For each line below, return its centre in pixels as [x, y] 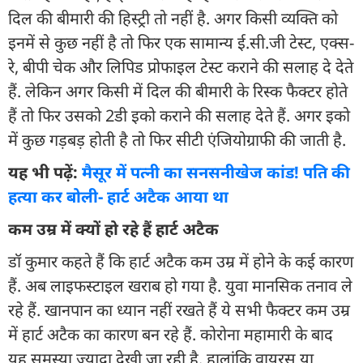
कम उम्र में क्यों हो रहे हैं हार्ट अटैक [113, 228]
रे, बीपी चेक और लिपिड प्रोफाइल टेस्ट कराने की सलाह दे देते [181, 66]
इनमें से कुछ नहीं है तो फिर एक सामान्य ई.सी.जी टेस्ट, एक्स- [181, 42]
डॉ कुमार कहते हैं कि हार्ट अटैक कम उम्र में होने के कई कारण [181, 261]
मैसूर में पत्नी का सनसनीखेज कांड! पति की [216, 172]
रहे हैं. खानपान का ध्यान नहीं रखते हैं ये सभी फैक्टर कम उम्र [179, 310]
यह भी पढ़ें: [45, 172]
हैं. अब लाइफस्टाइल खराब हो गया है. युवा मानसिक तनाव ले [180, 285]
